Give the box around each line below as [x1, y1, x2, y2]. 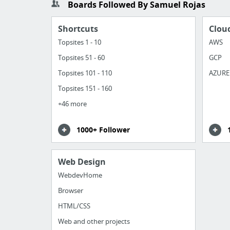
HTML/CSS [58, 201, 90, 211]
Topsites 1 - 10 [58, 37, 101, 47]
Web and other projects [58, 217, 130, 226]
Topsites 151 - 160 [58, 84, 112, 93]
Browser [58, 186, 83, 196]
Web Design [58, 156, 106, 168]
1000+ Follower [76, 125, 130, 135]
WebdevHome [58, 170, 102, 180]
